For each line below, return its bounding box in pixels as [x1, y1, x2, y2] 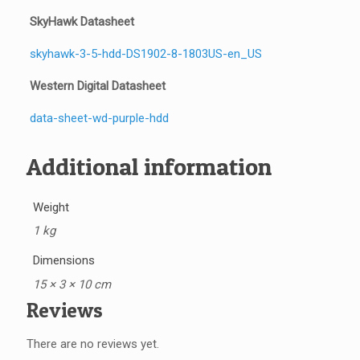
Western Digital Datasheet [29, 79, 166, 93]
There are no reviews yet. [27, 337, 159, 351]
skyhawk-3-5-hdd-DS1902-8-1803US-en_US [29, 47, 262, 61]
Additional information [27, 152, 272, 181]
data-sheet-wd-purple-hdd [29, 111, 169, 125]
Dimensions [32, 253, 95, 268]
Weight [32, 199, 69, 215]
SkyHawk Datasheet [29, 14, 134, 29]
